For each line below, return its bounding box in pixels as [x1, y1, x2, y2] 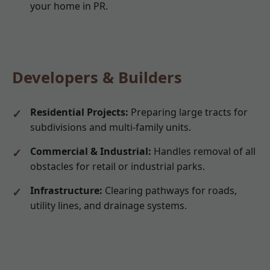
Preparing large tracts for [128, 105, 248, 119]
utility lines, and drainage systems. [30, 199, 187, 213]
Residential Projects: [30, 105, 128, 119]
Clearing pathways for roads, [102, 184, 237, 198]
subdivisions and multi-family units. [30, 121, 191, 134]
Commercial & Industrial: [30, 145, 151, 159]
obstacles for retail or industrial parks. [30, 160, 205, 174]
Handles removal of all [151, 145, 256, 159]
